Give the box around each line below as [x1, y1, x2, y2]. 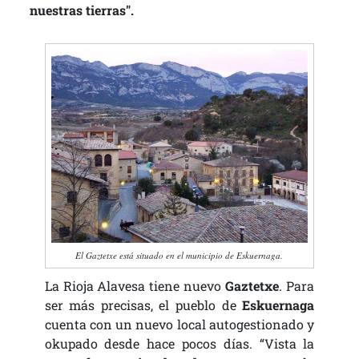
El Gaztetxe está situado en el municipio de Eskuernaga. [75, 248, 284, 261]
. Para [279, 276, 315, 294]
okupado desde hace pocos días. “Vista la [44, 334, 315, 352]
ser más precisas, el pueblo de [44, 296, 236, 313]
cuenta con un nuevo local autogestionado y [44, 315, 315, 333]
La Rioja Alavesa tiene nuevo [44, 276, 222, 294]
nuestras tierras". [29, 2, 134, 18]
